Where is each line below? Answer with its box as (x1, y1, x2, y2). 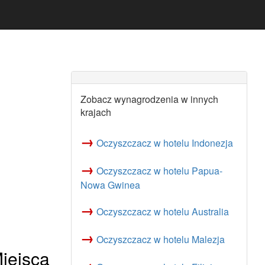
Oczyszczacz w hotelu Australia (96, 205, 229, 218)
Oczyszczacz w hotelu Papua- (96, 164, 222, 177)
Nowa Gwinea (80, 178, 140, 192)
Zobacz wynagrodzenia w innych (80, 92, 218, 106)
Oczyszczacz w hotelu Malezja (96, 232, 225, 246)
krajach (80, 105, 111, 119)
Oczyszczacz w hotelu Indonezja (96, 136, 233, 150)
